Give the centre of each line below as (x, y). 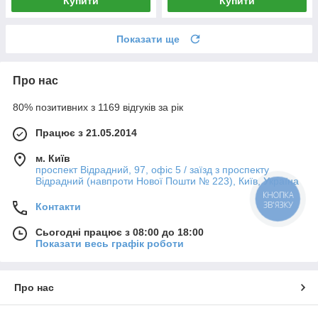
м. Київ (53, 158)
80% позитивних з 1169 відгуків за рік (98, 107)
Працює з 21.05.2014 (86, 132)
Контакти (58, 206)
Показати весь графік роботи (110, 243)
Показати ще (148, 39)
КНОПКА (278, 195)
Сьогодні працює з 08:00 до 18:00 (120, 232)
